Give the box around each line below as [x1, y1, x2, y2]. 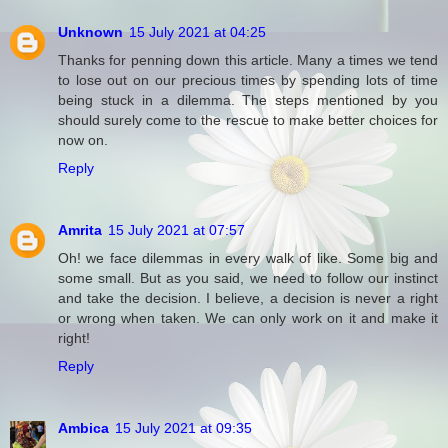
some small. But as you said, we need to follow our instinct [58, 270, 438, 287]
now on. [58, 132, 108, 149]
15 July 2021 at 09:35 [115, 420, 252, 437]
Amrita [58, 222, 102, 239]
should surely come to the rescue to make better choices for [58, 112, 438, 129]
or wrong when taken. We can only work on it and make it [58, 310, 438, 327]
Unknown [58, 24, 123, 41]
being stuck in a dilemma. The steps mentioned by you [58, 92, 438, 109]
